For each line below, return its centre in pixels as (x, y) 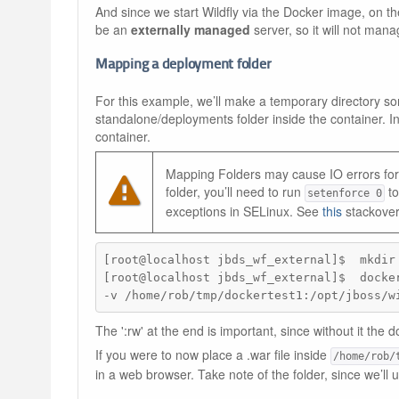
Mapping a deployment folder (183, 65)
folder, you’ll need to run (235, 192)
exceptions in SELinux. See (244, 212)
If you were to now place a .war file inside (213, 354)
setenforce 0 (345, 194)
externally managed (191, 30)
